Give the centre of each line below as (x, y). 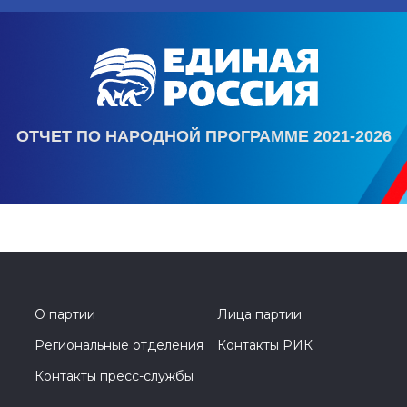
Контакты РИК (265, 346)
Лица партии (259, 315)
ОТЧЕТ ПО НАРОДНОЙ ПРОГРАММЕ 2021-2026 (203, 137)
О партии (65, 315)
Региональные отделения (119, 346)
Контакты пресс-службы (114, 377)
